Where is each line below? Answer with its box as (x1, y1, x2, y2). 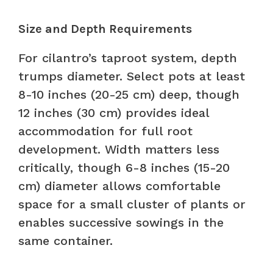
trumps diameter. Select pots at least (18, 68, 245, 83)
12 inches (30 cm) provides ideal (18, 105, 209, 120)
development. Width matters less (18, 141, 219, 157)
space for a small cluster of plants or (18, 196, 246, 211)
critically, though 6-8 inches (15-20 (18, 160, 230, 175)
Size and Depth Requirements (18, 21, 192, 36)
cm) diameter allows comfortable (18, 178, 221, 193)
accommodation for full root (18, 123, 193, 138)
